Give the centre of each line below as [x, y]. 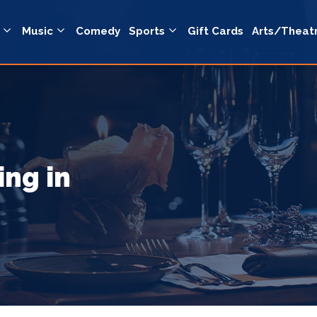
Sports [147, 31]
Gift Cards [215, 31]
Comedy [98, 31]
